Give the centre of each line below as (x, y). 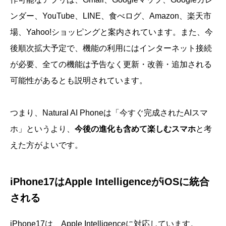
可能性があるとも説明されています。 (79, 81)
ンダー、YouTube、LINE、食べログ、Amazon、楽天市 (111, 16)
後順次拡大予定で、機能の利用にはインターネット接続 (111, 48)
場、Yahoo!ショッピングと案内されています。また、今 (111, 32)
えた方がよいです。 (46, 145)
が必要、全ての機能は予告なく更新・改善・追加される (111, 65)
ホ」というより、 (42, 129)
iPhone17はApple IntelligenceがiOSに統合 (110, 182)
